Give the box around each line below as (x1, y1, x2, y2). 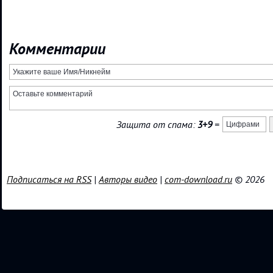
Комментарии (9, 40, 105, 58)
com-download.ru (165, 174, 232, 185)
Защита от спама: (116, 119, 197, 130)
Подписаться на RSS (7, 174, 91, 185)
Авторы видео (99, 174, 157, 185)
